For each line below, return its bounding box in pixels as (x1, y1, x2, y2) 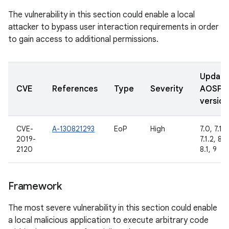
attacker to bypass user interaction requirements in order (8, 22, 219, 32)
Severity (150, 84, 184, 94)
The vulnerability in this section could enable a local (8, 10, 195, 20)
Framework (8, 180, 62, 193)
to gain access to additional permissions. (8, 34, 158, 44)
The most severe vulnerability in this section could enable (8, 203, 217, 213)
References (52, 84, 98, 94)
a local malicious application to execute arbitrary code (8, 215, 209, 225)
